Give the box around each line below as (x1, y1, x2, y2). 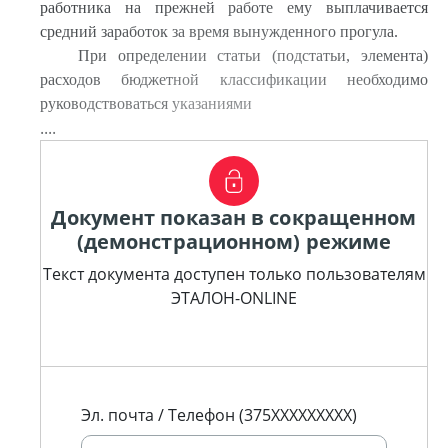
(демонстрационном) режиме (76, 228, 392, 255)
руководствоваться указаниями (40, 95, 252, 112)
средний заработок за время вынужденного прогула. (40, 23, 398, 40)
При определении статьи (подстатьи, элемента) (77, 47, 428, 64)
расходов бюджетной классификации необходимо (40, 71, 428, 88)
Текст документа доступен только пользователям (42, 263, 426, 285)
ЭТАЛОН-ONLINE (171, 287, 297, 309)
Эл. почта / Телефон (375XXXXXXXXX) (81, 404, 357, 426)
